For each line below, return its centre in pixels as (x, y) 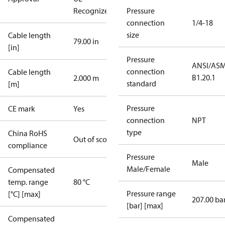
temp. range (28, 182)
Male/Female (148, 169)
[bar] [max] (145, 205)
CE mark (22, 108)
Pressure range (151, 193)
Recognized (93, 11)
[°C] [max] (24, 194)
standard (141, 83)
